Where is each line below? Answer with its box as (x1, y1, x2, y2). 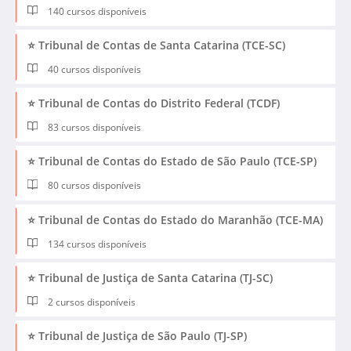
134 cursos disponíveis (45, 237, 147, 251)
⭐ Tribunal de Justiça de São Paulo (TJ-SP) (27, 327, 247, 343)
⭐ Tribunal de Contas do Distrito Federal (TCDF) (27, 96, 280, 111)
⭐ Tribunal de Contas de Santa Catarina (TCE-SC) (27, 38, 285, 53)
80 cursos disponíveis (45, 179, 142, 193)
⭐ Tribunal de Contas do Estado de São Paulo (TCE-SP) (27, 154, 317, 169)
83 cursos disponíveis (45, 121, 142, 135)
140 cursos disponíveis (45, 5, 147, 19)
